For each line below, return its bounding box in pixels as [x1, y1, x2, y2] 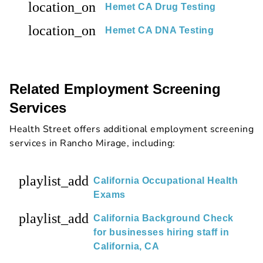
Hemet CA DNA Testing [105, 25, 214, 35]
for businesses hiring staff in [93, 227, 229, 237]
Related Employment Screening [9, 80, 221, 97]
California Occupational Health [93, 175, 238, 186]
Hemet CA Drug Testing [105, 1, 216, 12]
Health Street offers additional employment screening [9, 122, 254, 136]
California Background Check [93, 213, 234, 223]
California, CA [93, 241, 159, 251]
